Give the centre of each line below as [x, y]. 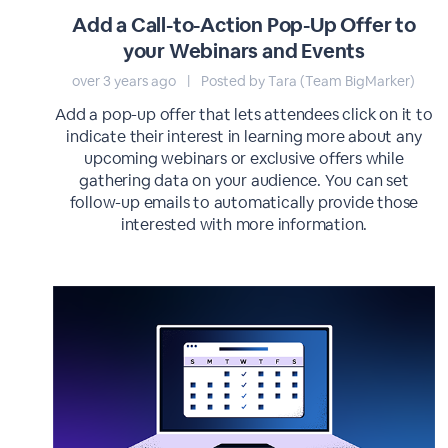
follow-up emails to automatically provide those [244, 202]
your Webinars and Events [244, 51]
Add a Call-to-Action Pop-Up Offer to [244, 25]
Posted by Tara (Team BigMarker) [307, 81]
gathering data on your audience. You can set [244, 180]
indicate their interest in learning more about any [244, 136]
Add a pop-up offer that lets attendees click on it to [244, 114]
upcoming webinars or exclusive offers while [244, 158]
